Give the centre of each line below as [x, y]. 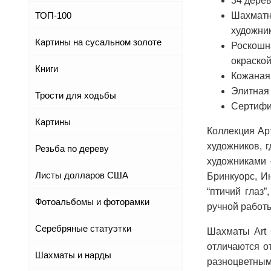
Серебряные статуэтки [83, 229]
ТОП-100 [53, 16]
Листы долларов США [82, 175]
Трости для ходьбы [76, 96]
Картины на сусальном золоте [98, 42]
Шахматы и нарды [73, 255]
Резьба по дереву [72, 149]
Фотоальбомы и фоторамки [92, 202]
